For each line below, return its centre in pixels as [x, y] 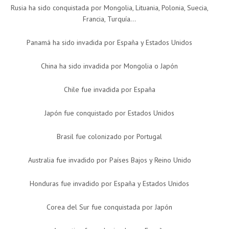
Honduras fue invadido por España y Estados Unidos [109, 184]
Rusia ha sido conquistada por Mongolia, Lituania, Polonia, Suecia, [109, 8]
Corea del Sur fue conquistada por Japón [109, 207]
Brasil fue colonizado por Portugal [109, 137]
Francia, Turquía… [109, 19]
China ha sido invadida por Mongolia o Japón [109, 66]
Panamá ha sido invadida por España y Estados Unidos [109, 43]
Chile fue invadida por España [109, 90]
